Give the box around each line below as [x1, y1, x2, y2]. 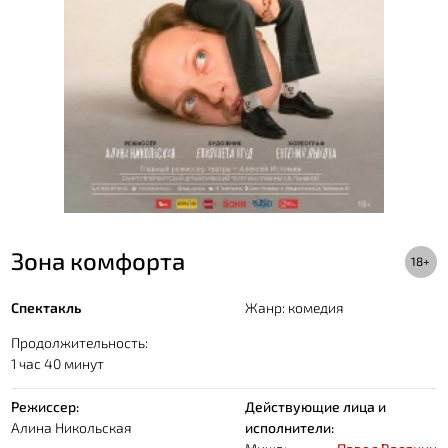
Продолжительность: [11, 333, 149, 351]
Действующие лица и [245, 397, 387, 415]
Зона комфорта [11, 245, 186, 275]
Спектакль [11, 298, 82, 316]
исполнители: [245, 418, 335, 436]
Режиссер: [11, 397, 80, 415]
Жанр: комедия [245, 298, 345, 316]
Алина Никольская [11, 418, 133, 436]
